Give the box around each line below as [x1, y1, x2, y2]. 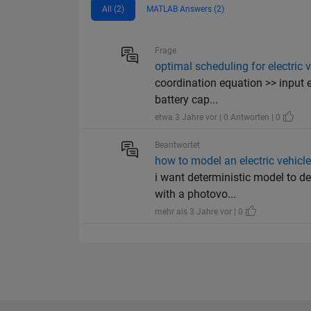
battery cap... [155, 93, 219, 107]
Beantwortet [155, 140, 201, 151]
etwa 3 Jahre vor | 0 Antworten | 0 [155, 112, 283, 123]
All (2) [102, 4, 124, 15]
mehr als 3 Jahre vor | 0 [155, 207, 246, 217]
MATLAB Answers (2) [146, 4, 224, 15]
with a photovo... [155, 187, 237, 201]
